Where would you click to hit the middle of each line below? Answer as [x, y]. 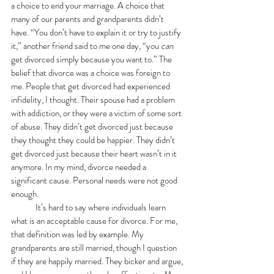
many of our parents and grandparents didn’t [88, 19]
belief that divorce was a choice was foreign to [91, 72]
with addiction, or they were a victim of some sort [97, 113]
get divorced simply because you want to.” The [92, 59]
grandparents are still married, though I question [95, 247]
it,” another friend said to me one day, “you [86, 46]
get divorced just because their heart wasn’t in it [95, 153]
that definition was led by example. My [78, 234]
